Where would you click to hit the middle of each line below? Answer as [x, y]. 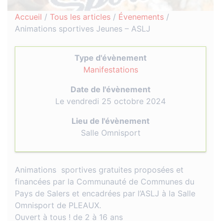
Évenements [141, 17]
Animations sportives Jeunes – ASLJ [83, 29]
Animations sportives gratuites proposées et [99, 170]
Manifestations [110, 70]
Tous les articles [80, 17]
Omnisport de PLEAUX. [58, 205]
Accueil [28, 17]
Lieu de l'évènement [110, 121]
